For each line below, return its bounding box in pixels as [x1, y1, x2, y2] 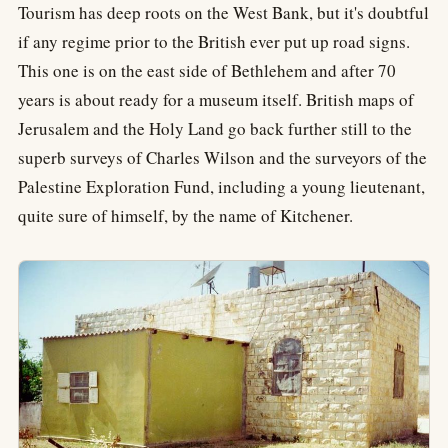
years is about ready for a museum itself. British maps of [18, 88, 414, 112]
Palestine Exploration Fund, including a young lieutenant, [18, 175, 425, 199]
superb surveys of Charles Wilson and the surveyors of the [18, 146, 427, 170]
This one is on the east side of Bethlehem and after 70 [18, 59, 396, 83]
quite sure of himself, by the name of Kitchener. [18, 204, 353, 228]
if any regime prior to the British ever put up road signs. [18, 30, 410, 54]
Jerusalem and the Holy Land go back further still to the [18, 117, 412, 141]
